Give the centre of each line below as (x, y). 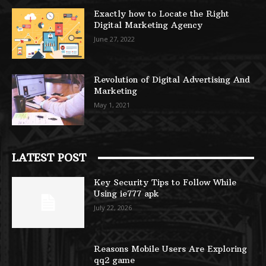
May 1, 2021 (112, 105)
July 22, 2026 (113, 208)
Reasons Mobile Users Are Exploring (171, 248)
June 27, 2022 (115, 39)
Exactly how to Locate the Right (162, 13)
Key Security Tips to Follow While (165, 183)
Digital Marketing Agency (148, 25)
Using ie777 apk (127, 194)
